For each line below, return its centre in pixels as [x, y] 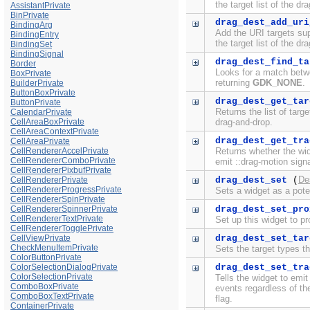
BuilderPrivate [37, 83]
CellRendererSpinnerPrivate [64, 209]
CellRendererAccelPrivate [60, 151]
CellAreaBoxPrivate [47, 122]
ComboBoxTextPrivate [52, 297]
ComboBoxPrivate [45, 287]
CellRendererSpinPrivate [58, 200]
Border [23, 64]
